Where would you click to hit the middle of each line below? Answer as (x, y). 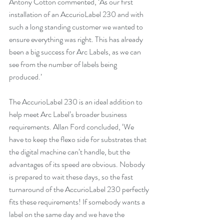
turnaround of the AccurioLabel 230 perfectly (80, 189)
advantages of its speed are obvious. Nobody (78, 164)
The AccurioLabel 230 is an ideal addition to (76, 102)
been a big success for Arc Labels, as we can (76, 52)
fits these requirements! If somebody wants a (78, 202)
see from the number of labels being (64, 64)
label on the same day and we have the (67, 214)
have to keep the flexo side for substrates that (78, 139)
